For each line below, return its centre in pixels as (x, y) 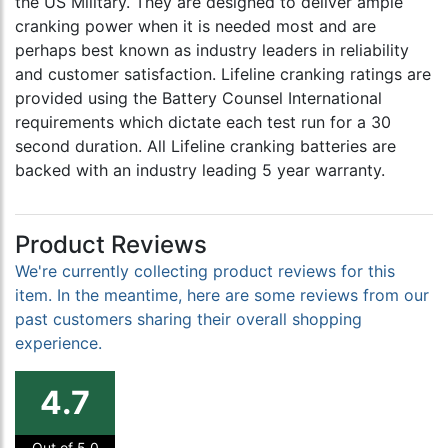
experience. (58, 343)
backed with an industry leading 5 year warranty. (200, 170)
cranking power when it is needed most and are (195, 26)
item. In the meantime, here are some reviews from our (222, 295)
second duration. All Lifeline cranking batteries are (205, 146)
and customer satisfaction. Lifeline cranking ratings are (223, 74)
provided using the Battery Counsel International (198, 98)
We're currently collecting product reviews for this (205, 271)
